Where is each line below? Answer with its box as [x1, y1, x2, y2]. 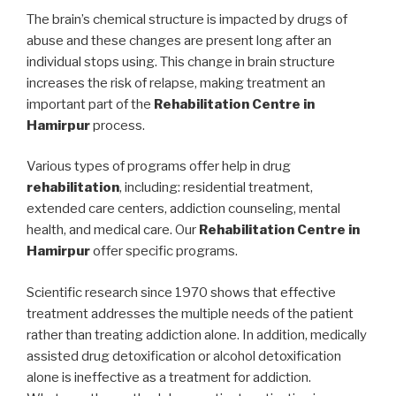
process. [93, 117, 145, 133]
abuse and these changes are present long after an [27, 32, 331, 49]
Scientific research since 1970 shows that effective [27, 284, 336, 301]
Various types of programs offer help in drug [27, 158, 291, 175]
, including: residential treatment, [119, 179, 313, 196]
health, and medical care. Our [27, 222, 199, 239]
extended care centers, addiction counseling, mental [27, 201, 340, 217]
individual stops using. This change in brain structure [27, 53, 335, 70]
